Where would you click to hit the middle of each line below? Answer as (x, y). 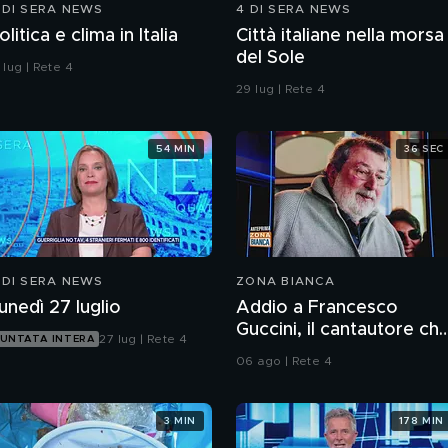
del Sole (270, 58)
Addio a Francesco (317, 308)
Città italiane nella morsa (340, 36)
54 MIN (176, 148)
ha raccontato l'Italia (322, 352)
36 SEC (424, 148)
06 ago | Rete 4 (284, 361)
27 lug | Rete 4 (143, 339)
